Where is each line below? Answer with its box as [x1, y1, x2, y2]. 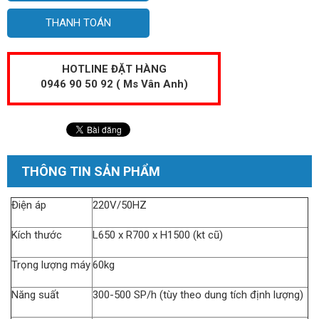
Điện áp [11, 198, 46, 211]
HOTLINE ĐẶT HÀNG [61, 62, 167, 75]
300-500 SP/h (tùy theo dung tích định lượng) [93, 288, 303, 301]
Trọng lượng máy [11, 258, 90, 271]
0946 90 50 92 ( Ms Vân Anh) [40, 77, 188, 90]
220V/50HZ [93, 198, 147, 211]
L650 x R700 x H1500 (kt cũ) [93, 228, 223, 241]
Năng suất [11, 288, 59, 301]
